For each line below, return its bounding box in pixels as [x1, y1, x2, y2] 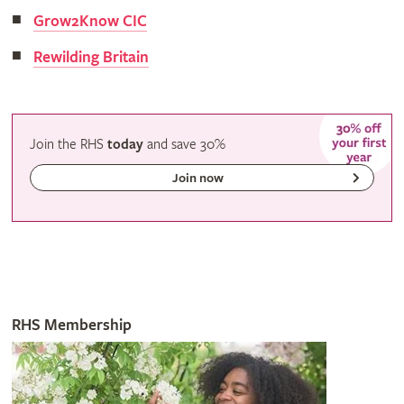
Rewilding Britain [32, 48, 149, 68]
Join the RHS [30, 136, 108, 154]
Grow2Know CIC [32, 12, 147, 32]
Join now [172, 170, 225, 187]
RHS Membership [11, 316, 132, 335]
